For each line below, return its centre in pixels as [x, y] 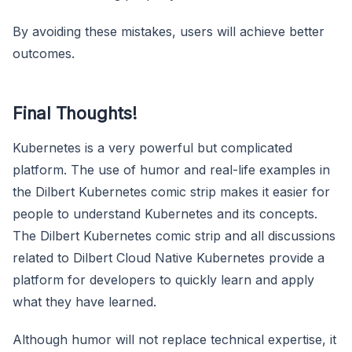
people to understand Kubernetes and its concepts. [165, 213]
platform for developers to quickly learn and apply [163, 279]
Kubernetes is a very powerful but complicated [152, 147]
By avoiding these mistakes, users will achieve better [169, 31]
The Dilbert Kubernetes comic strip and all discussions [174, 235]
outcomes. [44, 53]
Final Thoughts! [75, 113]
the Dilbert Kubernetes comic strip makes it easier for [171, 191]
